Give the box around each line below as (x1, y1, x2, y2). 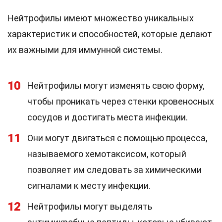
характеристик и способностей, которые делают (7, 29, 212, 39)
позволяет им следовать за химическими (27, 165, 202, 175)
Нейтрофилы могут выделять (27, 201, 152, 212)
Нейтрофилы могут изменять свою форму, (27, 80, 204, 91)
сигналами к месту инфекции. (27, 180, 151, 191)
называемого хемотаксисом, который (27, 149, 186, 159)
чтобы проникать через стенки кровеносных (27, 96, 214, 107)
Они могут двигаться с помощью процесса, (27, 133, 207, 143)
